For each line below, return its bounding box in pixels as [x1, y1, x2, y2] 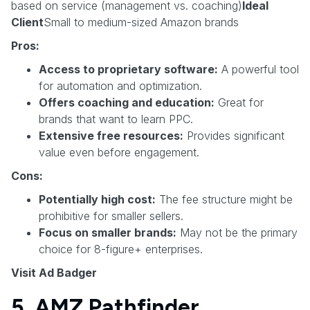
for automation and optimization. [39, 78, 202, 93]
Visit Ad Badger [11, 265, 97, 280]
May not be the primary [176, 225, 298, 239]
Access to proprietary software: [39, 62, 218, 76]
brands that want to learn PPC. [39, 111, 193, 126]
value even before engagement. [39, 145, 199, 159]
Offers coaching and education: [39, 95, 215, 109]
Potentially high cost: [39, 192, 156, 206]
